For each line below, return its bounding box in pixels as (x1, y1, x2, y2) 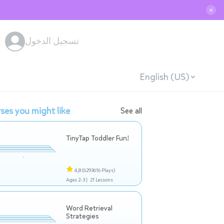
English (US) (139, 70, 189, 83)
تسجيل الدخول (25, 35, 79, 47)
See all (120, 105, 142, 116)
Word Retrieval (66, 203, 112, 213)
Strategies (66, 211, 99, 221)
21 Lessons (89, 176, 113, 183)
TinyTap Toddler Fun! (66, 133, 129, 143)
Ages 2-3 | (66, 176, 87, 183)
